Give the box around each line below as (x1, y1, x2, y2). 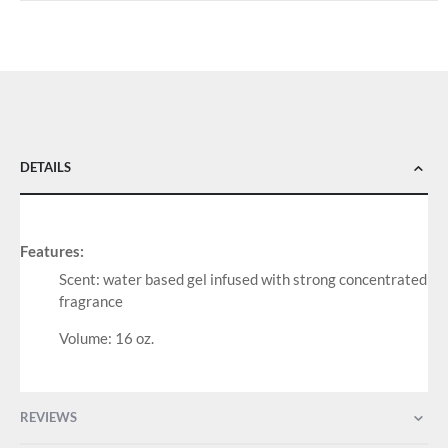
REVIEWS (20, 408, 77, 425)
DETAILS (20, 158, 71, 175)
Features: (20, 242, 84, 261)
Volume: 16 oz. (58, 329, 154, 348)
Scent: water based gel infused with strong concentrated (58, 270, 427, 289)
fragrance (58, 292, 123, 311)
